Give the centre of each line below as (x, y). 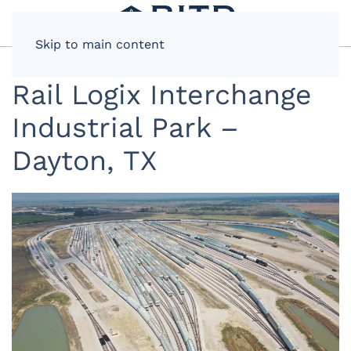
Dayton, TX (84, 160)
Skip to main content (100, 44)
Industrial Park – (125, 127)
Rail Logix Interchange (162, 94)
